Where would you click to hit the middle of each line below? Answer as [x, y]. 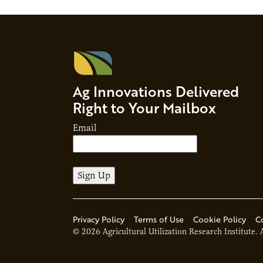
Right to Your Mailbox [144, 108]
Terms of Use [159, 220]
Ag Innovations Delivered [156, 92]
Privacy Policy [99, 220]
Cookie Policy [220, 220]
